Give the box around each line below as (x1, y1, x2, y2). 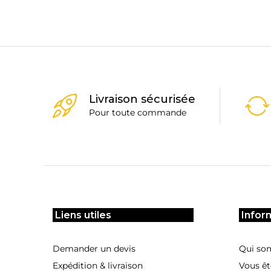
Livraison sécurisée (89, 92, 195, 106)
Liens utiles (55, 209, 111, 221)
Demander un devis (53, 243, 135, 255)
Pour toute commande (89, 106, 186, 118)
